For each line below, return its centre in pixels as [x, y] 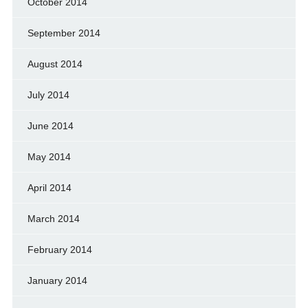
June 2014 [50, 125]
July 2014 [48, 95]
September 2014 [64, 33]
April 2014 [49, 187]
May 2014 [49, 156]
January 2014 [57, 280]
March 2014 [53, 218]
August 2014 [55, 64]
